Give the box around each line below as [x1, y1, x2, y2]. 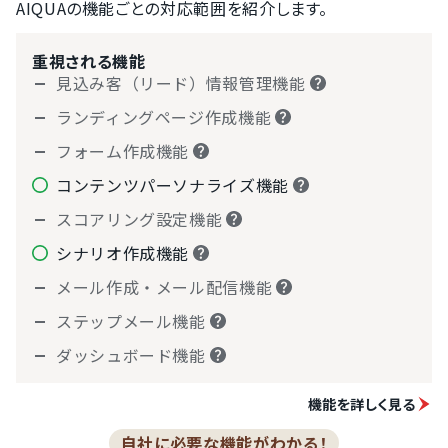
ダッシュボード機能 [56, 343, 206, 367]
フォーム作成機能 [56, 139, 190, 163]
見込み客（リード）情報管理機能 [56, 71, 306, 95]
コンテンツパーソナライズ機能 [56, 173, 289, 197]
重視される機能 [32, 49, 146, 73]
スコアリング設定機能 [56, 207, 223, 231]
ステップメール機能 [56, 309, 206, 333]
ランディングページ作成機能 [56, 105, 272, 129]
